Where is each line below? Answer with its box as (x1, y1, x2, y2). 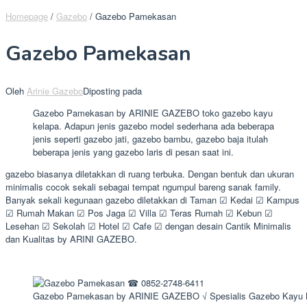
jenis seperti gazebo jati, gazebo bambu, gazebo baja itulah (33, 132, 268, 146)
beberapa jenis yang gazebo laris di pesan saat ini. (33, 145, 234, 159)
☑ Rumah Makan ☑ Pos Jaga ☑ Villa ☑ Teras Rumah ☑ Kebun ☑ (5, 206, 273, 220)
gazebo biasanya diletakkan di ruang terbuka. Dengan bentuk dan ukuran (5, 167, 294, 181)
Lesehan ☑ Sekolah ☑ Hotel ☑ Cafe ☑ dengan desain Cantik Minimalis (5, 219, 291, 233)
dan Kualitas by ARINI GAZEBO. (5, 232, 137, 246)
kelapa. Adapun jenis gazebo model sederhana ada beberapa (33, 119, 274, 133)
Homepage (5, 9, 48, 23)
